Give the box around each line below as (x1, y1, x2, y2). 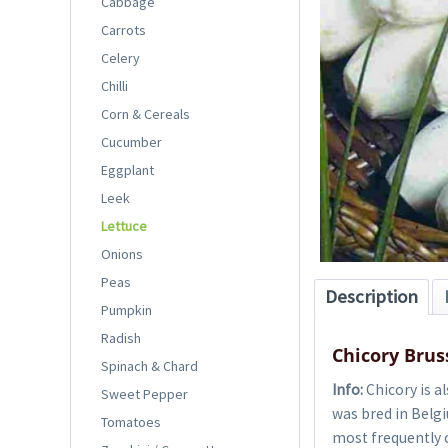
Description (325, 284, 419, 308)
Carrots (101, 20, 146, 39)
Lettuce (101, 216, 147, 235)
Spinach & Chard (101, 356, 198, 375)
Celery (101, 48, 140, 67)
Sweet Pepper (101, 384, 188, 403)
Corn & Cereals (101, 104, 190, 123)
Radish (101, 328, 141, 347)
